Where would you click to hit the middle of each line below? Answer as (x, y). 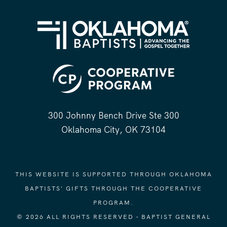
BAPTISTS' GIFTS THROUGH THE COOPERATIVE (113, 189)
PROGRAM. (113, 203)
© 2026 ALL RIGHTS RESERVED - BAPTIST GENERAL (113, 217)
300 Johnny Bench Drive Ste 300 (113, 116)
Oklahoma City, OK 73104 (113, 130)
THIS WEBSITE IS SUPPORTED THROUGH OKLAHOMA (113, 175)
